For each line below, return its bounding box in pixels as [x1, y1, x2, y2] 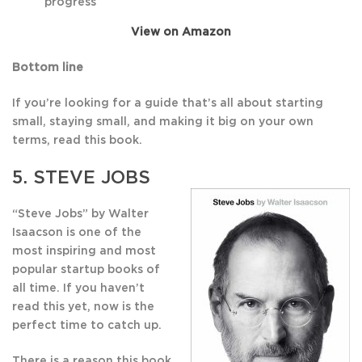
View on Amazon [131, 27, 231, 39]
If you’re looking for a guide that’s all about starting [12, 98, 323, 110]
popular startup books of [12, 264, 160, 276]
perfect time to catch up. [12, 320, 162, 332]
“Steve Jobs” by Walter [12, 208, 149, 221]
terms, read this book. [12, 135, 142, 147]
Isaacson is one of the [12, 227, 141, 239]
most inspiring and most [12, 246, 156, 258]
